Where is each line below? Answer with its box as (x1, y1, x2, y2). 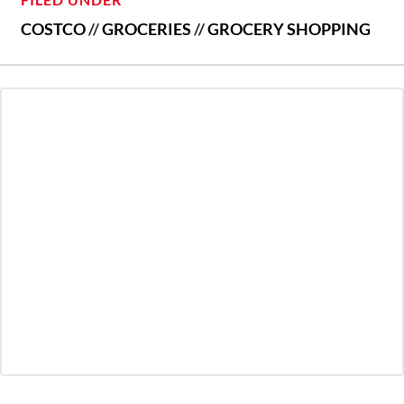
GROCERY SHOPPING (207, 19, 371, 40)
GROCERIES (102, 19, 191, 40)
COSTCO (21, 19, 86, 40)
